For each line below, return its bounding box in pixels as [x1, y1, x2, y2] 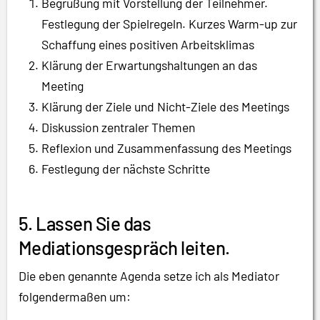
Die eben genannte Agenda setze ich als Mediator [19, 267, 279, 284]
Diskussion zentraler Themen [41, 119, 195, 135]
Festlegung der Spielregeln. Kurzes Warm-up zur [41, 15, 297, 31]
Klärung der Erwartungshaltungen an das [41, 56, 257, 73]
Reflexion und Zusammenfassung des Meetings [41, 139, 291, 156]
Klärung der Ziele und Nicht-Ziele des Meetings [41, 98, 289, 114]
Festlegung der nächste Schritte [41, 160, 210, 176]
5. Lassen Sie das [19, 211, 151, 234]
